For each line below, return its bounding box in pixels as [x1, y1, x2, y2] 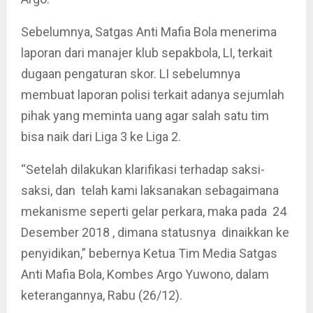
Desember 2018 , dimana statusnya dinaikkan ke [21, 225, 289, 240]
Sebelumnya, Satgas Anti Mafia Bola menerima [21, 24, 277, 39]
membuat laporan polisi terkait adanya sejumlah [21, 87, 284, 102]
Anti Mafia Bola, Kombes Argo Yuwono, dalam [21, 267, 269, 282]
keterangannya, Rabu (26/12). [21, 288, 182, 303]
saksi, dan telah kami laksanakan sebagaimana [21, 183, 279, 198]
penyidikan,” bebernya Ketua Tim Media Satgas [21, 246, 277, 261]
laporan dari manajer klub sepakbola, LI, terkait [21, 45, 272, 60]
